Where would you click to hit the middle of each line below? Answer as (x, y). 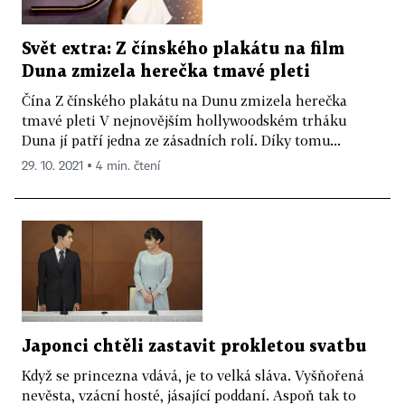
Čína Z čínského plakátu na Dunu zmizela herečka (184, 100)
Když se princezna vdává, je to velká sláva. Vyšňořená (193, 376)
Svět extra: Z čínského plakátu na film (183, 49)
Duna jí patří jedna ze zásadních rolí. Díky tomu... (181, 140)
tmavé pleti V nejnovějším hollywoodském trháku (184, 120)
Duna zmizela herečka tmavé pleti (166, 71)
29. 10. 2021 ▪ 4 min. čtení (91, 166)
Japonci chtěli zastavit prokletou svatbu (194, 347)
